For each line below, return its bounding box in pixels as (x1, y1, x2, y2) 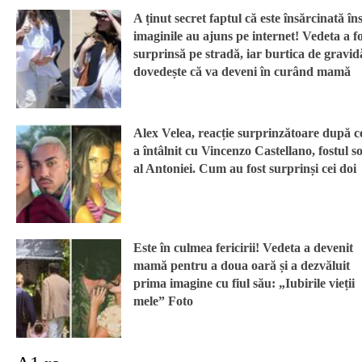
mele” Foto (133, 294, 193, 309)
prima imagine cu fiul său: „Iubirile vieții (133, 276, 355, 291)
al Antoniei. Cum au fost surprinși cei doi (133, 162, 356, 176)
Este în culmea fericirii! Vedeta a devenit (133, 241, 353, 255)
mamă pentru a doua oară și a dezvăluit (133, 259, 350, 273)
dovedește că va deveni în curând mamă (133, 65, 351, 79)
